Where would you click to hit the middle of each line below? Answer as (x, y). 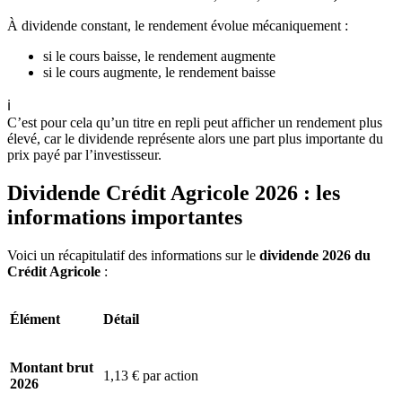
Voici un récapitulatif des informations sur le (133, 255)
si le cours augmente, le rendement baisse (159, 72)
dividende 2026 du (315, 255)
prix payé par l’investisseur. (84, 154)
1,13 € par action (151, 375)
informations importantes (125, 217)
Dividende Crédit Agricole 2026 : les (174, 192)
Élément (35, 319)
